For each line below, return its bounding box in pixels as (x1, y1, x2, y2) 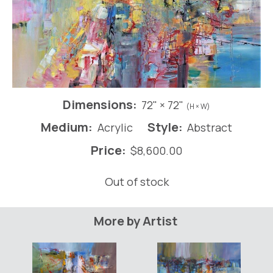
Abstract (187, 120, 233, 135)
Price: (90, 141, 126, 159)
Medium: (40, 118, 93, 136)
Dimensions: (62, 96, 137, 113)
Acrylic (97, 120, 133, 135)
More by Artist (93, 212, 177, 230)
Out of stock (104, 174, 169, 190)
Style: (147, 118, 183, 136)
